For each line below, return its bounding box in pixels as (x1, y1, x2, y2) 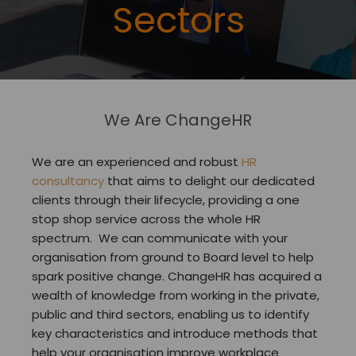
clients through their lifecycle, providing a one (32, 192, 300, 208)
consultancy (32, 172, 104, 189)
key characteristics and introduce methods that (32, 325, 318, 342)
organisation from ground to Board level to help (32, 249, 314, 265)
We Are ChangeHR (104, 109, 252, 131)
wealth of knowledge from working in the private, (32, 287, 319, 304)
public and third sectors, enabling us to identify (32, 306, 309, 323)
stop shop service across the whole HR (32, 211, 261, 227)
